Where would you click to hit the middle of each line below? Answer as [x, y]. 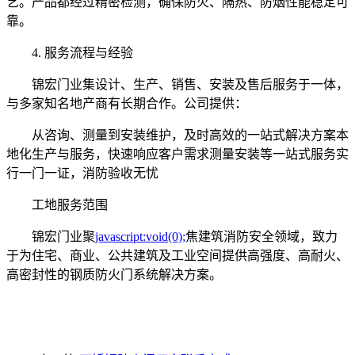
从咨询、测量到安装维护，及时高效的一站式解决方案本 [177, 135]
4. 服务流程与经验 [70, 52]
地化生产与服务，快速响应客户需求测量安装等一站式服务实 [177, 154]
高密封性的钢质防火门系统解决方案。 [114, 274]
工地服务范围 [57, 204]
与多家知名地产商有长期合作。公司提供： [127, 103]
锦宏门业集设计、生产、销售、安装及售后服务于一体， [177, 84]
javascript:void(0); [140, 236]
